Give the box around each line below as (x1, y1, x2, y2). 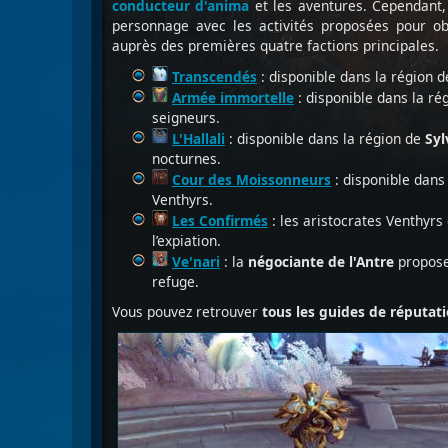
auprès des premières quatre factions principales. (112, 36, 439, 55)
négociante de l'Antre (248, 252, 394, 271)
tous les (262, 302, 315, 321)
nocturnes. (152, 149, 221, 168)
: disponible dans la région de (225, 129, 425, 148)
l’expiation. (152, 231, 221, 250)
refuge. (152, 272, 199, 291)
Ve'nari (172, 252, 220, 271)
